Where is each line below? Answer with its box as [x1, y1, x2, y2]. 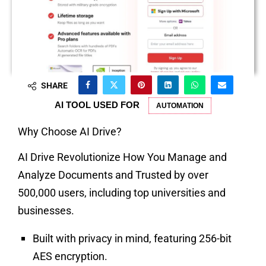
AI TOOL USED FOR [55, 99, 140, 110]
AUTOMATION [156, 101, 204, 110]
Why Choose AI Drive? [18, 125, 122, 138]
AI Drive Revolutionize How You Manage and [18, 150, 227, 163]
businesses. [18, 204, 74, 217]
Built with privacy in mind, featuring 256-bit [33, 232, 232, 245]
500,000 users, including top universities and [18, 186, 226, 199]
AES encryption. [33, 249, 107, 262]
